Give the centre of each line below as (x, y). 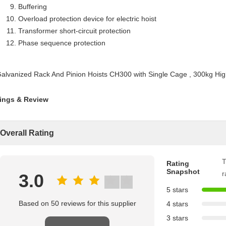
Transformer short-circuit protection (74, 31)
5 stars (177, 190)
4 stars (177, 204)
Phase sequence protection (62, 43)
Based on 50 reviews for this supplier (77, 203)
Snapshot (183, 172)
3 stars (177, 218)
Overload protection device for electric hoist (87, 19)
